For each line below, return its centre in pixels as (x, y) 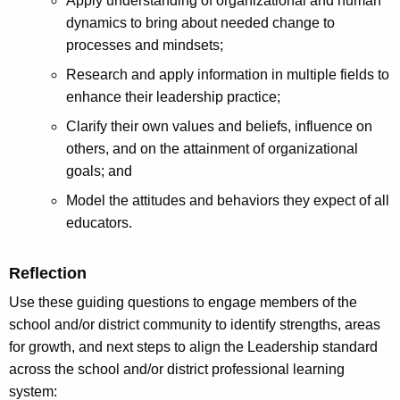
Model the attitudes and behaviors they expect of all (228, 200)
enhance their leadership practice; (173, 96)
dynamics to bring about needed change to (200, 22)
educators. (99, 222)
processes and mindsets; (145, 45)
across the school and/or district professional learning (177, 369)
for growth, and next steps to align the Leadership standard (193, 346)
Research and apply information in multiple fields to (228, 74)
